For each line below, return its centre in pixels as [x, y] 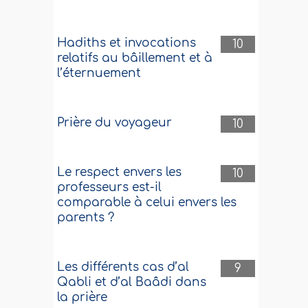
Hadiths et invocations [127, 43]
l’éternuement [99, 73]
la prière [82, 297]
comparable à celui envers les [147, 202]
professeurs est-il [110, 187]
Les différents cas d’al [123, 267]
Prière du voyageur [115, 123]
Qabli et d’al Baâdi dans [132, 282]
